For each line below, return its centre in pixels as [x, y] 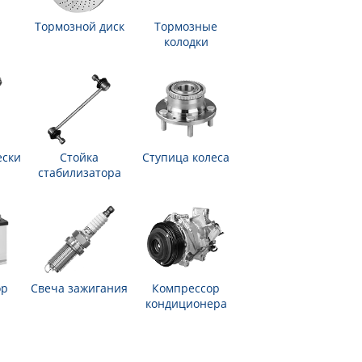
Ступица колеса [186, 157]
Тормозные [186, 26]
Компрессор [186, 288]
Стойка [79, 157]
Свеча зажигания [79, 288]
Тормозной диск [79, 26]
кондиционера [186, 303]
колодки [186, 42]
